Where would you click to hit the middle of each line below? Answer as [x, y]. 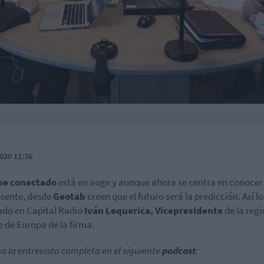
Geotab [70, 196]
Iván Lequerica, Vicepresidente [154, 210]
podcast [179, 250]
